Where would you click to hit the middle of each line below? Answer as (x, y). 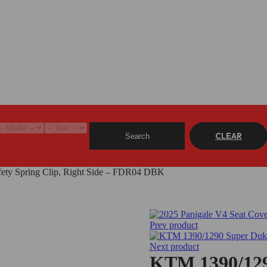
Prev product (173, 225)
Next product (174, 247)
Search (137, 136)
